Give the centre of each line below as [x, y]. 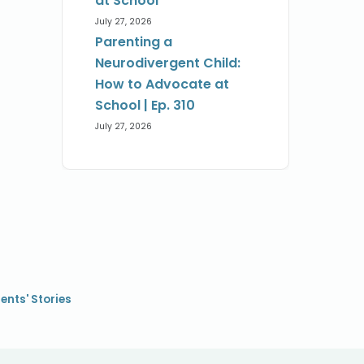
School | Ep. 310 [145, 106]
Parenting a [134, 42]
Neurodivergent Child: [168, 63]
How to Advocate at [162, 84]
